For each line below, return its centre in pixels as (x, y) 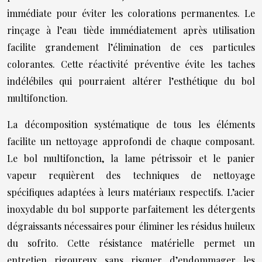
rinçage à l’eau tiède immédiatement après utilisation (131, 30)
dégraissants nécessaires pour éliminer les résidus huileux (131, 226)
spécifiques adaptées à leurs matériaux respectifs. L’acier (131, 192)
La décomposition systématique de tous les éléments (131, 124)
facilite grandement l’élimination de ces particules (131, 47)
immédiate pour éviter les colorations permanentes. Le (131, 13)
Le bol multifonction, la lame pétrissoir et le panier (131, 158)
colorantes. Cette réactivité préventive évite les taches (131, 64)
